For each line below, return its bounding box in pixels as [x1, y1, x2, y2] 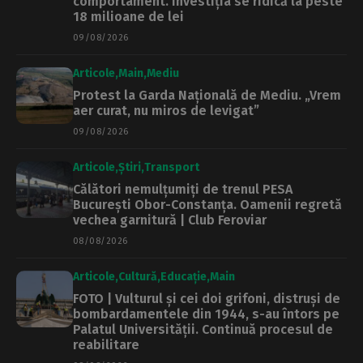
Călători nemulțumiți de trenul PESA [73, 181, 293, 198]
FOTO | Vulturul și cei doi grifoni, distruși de [73, 291, 340, 307]
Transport [144, 160, 199, 175]
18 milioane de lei [73, 9, 184, 25]
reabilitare [73, 337, 139, 353]
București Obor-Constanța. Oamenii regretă [73, 197, 342, 213]
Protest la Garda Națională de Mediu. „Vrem [73, 88, 341, 104]
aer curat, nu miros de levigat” [73, 103, 259, 119]
